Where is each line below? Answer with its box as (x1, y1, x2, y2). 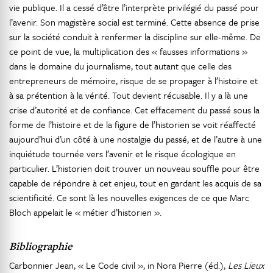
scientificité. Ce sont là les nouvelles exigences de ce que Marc (9, 191, 249, 204)
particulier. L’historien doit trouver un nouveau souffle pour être (9, 161, 260, 175)
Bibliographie (9, 239, 72, 253)
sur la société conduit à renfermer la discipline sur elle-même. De (9, 30, 261, 43)
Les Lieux (228, 258, 264, 272)
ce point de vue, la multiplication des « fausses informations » (9, 44, 247, 58)
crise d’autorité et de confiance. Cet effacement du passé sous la (9, 103, 260, 116)
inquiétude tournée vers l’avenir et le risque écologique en (9, 147, 236, 160)
